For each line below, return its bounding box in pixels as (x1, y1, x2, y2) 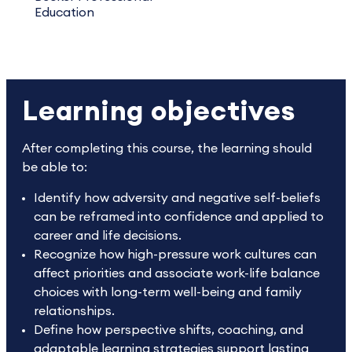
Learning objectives (22, 98, 295, 126)
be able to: (22, 161, 87, 174)
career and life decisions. (34, 229, 185, 242)
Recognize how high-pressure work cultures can (34, 248, 317, 261)
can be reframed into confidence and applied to (34, 211, 324, 223)
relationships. (34, 305, 118, 317)
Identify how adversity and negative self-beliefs (34, 192, 321, 204)
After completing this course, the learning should (22, 142, 312, 155)
